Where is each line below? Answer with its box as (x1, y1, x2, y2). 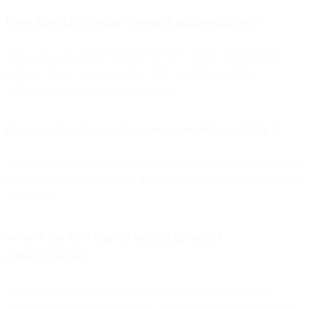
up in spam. (6, 190, 56, 202)
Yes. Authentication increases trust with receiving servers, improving (6, 157, 302, 169)
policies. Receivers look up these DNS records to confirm (6, 66, 255, 78)
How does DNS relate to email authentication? (6, 13, 260, 29)
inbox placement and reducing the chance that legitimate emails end (6, 173, 298, 186)
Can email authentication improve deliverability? (6, 121, 276, 137)
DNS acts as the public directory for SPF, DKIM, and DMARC (6, 49, 283, 61)
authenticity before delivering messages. (6, 82, 179, 94)
